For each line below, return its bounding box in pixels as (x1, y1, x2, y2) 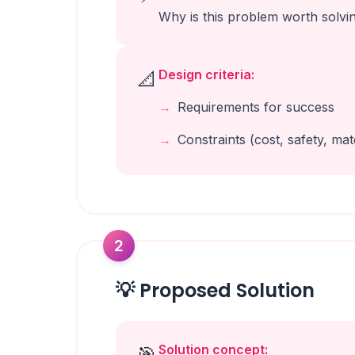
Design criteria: (158, 67, 254, 82)
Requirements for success (177, 99, 334, 115)
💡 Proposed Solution (116, 277, 315, 303)
